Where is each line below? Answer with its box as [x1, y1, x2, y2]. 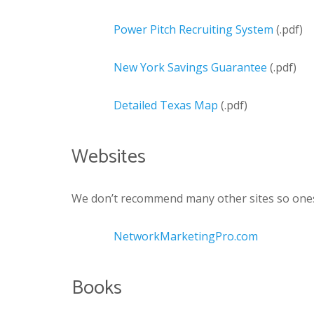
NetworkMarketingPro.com [114, 228, 258, 244]
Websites [71, 140, 146, 173]
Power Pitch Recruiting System [114, 21, 273, 37]
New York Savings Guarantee [114, 59, 267, 75]
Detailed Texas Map [114, 97, 218, 113]
